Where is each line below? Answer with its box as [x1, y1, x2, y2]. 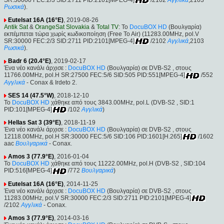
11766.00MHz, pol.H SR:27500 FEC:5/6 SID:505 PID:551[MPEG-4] [4, 71, 185, 79]
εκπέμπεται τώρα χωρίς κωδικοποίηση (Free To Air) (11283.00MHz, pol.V [4, 30, 199, 37]
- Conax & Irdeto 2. [25, 78, 77, 86]
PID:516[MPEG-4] [4, 167, 52, 174]
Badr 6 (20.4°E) [8, 57, 51, 65]
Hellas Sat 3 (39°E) [8, 118, 61, 126]
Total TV [96, 23, 118, 30]
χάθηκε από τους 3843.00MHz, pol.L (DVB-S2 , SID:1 [49, 98, 194, 106]
